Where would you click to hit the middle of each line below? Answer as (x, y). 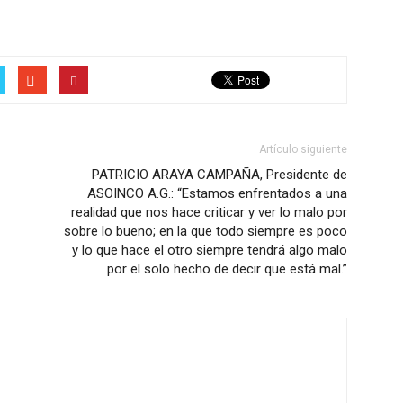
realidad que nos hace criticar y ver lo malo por (209, 212)
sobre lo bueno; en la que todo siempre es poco (206, 231)
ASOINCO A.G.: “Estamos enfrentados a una (217, 193)
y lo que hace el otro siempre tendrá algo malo (210, 250)
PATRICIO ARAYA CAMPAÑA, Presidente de (219, 175)
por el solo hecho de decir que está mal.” (227, 269)
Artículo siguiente (303, 149)
